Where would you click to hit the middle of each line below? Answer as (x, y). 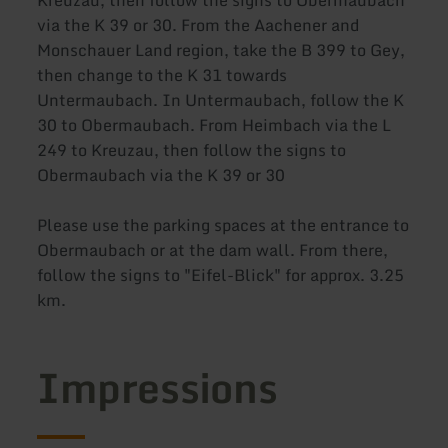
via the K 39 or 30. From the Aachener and (198, 25)
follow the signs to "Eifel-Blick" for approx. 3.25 (221, 275)
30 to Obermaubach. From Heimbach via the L (214, 125)
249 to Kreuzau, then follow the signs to (192, 150)
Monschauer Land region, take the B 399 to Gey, (221, 50)
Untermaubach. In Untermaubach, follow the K (221, 100)
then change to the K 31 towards (162, 75)
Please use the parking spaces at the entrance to (223, 225)
